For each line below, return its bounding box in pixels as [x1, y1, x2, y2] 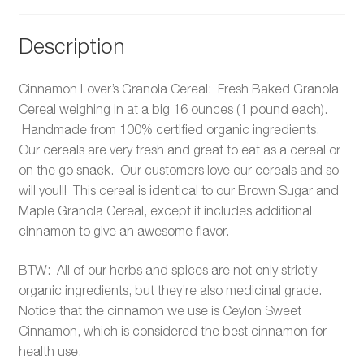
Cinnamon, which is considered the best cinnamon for [18, 323, 327, 339]
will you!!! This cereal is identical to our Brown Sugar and [18, 183, 339, 198]
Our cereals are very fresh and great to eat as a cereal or [18, 142, 340, 158]
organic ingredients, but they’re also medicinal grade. [18, 283, 325, 298]
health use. [18, 344, 81, 359]
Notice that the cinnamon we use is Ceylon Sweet [18, 303, 301, 318]
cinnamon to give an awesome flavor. [18, 223, 229, 239]
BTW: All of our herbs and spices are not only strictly [18, 262, 317, 278]
